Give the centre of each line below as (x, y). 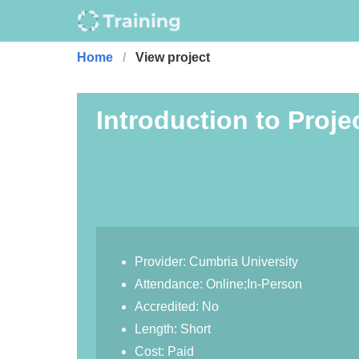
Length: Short (173, 329)
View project (173, 57)
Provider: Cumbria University (216, 262)
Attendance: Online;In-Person (218, 284)
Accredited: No (177, 307)
